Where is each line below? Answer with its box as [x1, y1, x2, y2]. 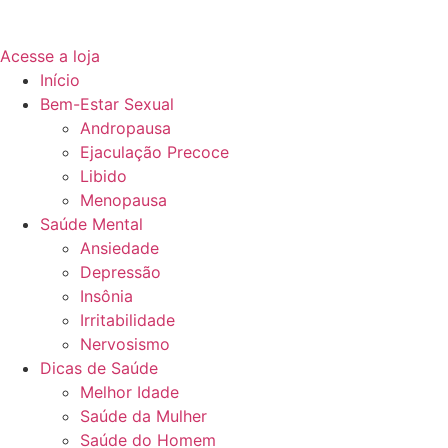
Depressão [80, 262, 161, 282]
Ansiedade [80, 238, 159, 258]
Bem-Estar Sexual [40, 94, 174, 114]
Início [40, 70, 80, 90]
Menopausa [80, 190, 167, 210]
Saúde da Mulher [80, 406, 207, 426]
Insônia [80, 286, 133, 306]
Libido [80, 166, 127, 186]
